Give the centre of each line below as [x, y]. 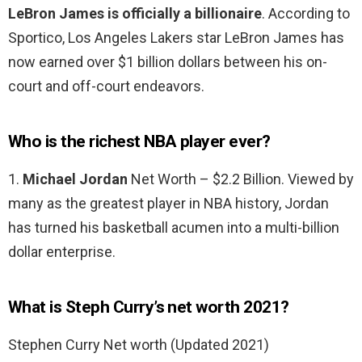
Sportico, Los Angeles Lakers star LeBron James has [176, 38]
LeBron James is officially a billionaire [135, 14]
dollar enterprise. [62, 252]
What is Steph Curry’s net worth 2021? [149, 307]
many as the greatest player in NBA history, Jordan [168, 204]
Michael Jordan [75, 179]
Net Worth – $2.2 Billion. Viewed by [241, 179]
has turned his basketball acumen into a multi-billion [174, 228]
